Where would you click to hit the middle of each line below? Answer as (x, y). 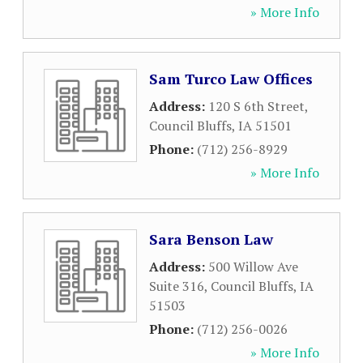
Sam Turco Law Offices (231, 79)
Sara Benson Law (211, 239)
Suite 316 (177, 286)
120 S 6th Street (256, 106)
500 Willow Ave (253, 267)
